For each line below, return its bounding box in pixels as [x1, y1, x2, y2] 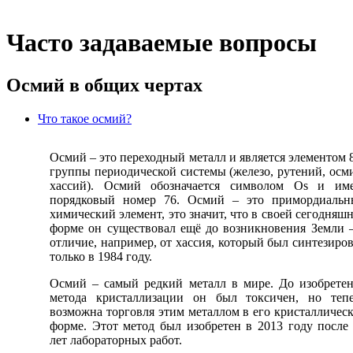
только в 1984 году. [50, 249, 152, 263]
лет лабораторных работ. [50, 333, 182, 347]
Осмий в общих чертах [6, 74, 203, 95]
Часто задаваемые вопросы [6, 28, 317, 58]
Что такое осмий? [38, 111, 132, 125]
